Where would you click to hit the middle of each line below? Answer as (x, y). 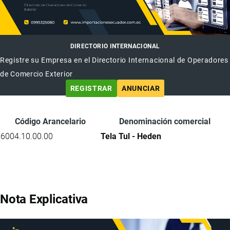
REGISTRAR (91, 88)
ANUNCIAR (141, 88)
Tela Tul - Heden (131, 136)
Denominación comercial (165, 121)
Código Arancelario (50, 121)
